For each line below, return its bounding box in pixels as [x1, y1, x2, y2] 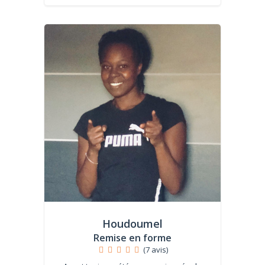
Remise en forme [93, 231, 172, 244]
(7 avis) [143, 244, 168, 255]
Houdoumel [102, 216, 163, 231]
